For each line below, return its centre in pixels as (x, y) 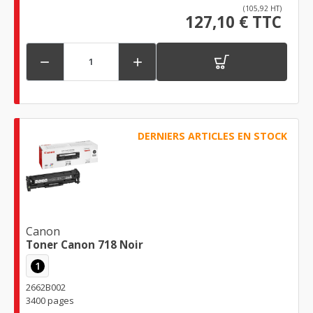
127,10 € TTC (233, 22)
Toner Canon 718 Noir (85, 245)
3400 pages (50, 301)
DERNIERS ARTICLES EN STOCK (212, 136)
